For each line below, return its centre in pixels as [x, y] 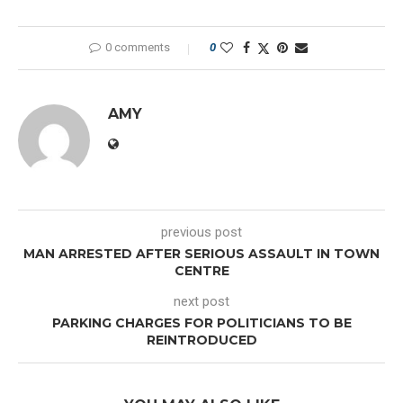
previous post [201, 233]
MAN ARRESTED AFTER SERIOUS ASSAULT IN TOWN [201, 254]
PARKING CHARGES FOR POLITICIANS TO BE [201, 323]
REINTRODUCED [201, 340]
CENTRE [201, 271]
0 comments [137, 48]
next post [201, 302]
